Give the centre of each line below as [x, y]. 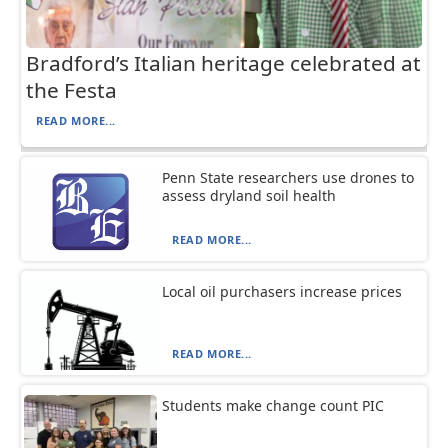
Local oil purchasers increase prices [282, 291]
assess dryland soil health [249, 195]
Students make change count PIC [273, 405]
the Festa [72, 89]
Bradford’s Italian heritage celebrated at [224, 62]
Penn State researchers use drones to [288, 177]
